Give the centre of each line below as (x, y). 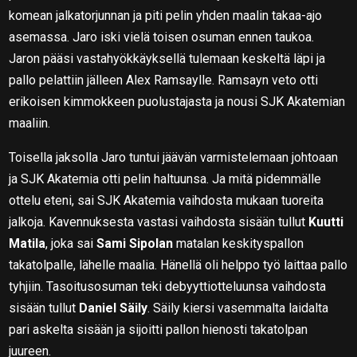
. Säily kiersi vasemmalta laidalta (238, 308)
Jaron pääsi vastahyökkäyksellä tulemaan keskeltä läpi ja (167, 58)
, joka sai (71, 243)
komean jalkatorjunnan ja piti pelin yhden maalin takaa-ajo (166, 15)
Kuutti (326, 222)
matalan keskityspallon (240, 243)
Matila (27, 243)
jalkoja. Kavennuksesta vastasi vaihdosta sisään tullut (159, 222)
